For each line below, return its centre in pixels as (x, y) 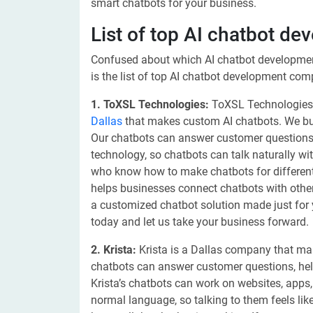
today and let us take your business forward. (200, 222)
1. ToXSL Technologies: (151, 104)
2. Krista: (114, 250)
